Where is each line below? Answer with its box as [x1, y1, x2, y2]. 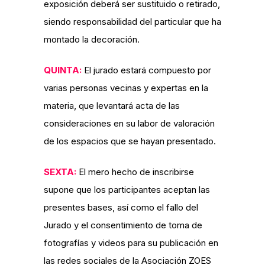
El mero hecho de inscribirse [76, 166, 194, 177]
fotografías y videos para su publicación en [44, 237, 218, 248]
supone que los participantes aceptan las [44, 184, 210, 195]
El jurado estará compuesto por [82, 64, 211, 76]
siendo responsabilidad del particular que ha [44, 16, 221, 27]
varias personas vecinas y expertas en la [44, 82, 208, 93]
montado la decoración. [44, 34, 140, 45]
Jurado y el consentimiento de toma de [44, 219, 202, 231]
